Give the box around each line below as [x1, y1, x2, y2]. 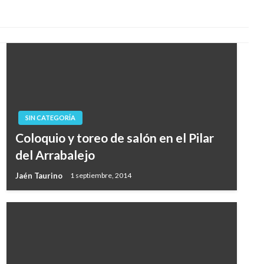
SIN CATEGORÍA [25, 114, 75, 121]
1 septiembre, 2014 [70, 171, 131, 180]
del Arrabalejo [15, 147, 95, 162]
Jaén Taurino [15, 170, 64, 180]
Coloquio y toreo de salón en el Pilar [15, 130, 214, 145]
